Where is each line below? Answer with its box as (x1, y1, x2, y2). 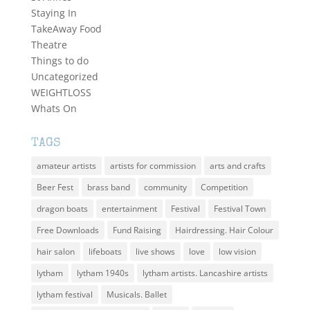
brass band (86, 181, 130, 194)
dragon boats (36, 203, 88, 215)
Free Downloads (36, 224, 99, 237)
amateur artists (36, 160, 96, 172)
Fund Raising (112, 224, 161, 237)
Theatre (30, 38, 67, 52)
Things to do (30, 54, 89, 68)
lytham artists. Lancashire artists (142, 267, 268, 280)
